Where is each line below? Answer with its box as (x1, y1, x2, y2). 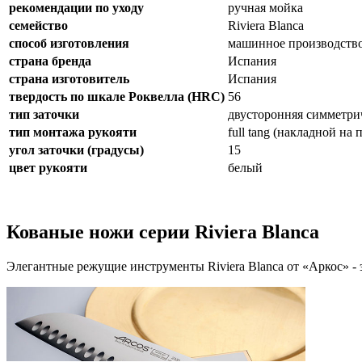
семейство (9, 18, 68, 32)
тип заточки (9, 107, 79, 121)
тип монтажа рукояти (9, 124, 137, 139)
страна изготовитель (9, 71, 129, 86)
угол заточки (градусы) (9, 142, 144, 157)
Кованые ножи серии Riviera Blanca (6, 221, 319, 242)
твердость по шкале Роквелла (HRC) (9, 89, 225, 103)
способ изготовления (9, 36, 129, 50)
